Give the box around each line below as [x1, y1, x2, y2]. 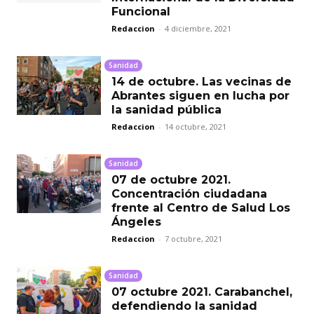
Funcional [111, 4, 170, 18]
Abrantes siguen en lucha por [111, 88, 289, 102]
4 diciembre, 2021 [165, 22, 231, 34]
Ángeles [111, 214, 161, 228]
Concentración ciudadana [111, 186, 267, 200]
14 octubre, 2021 [165, 121, 226, 132]
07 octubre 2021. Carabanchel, [111, 285, 292, 299]
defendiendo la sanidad [111, 299, 257, 313]
